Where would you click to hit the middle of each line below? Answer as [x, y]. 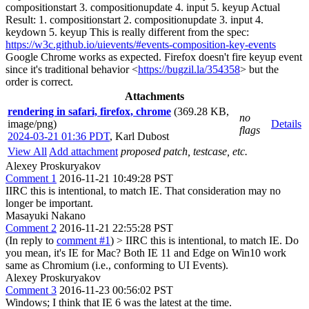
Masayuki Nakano [46, 216]
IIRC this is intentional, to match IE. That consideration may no [143, 191]
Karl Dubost [142, 136]
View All [27, 151]
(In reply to [31, 240]
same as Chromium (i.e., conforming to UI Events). [117, 265]
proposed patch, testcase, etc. [184, 151]
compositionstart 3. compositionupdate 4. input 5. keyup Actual [143, 7]
